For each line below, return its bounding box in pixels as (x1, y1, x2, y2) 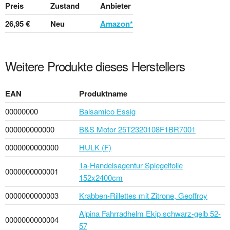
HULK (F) (79, 141, 111, 152)
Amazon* (100, 17, 133, 29)
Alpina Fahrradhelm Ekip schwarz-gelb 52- (79, 207, 221, 219)
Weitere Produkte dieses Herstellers (5, 56, 185, 75)
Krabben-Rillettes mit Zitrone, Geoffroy (79, 189, 207, 201)
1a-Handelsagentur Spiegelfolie (79, 159, 183, 170)
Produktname (79, 87, 127, 99)
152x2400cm (79, 171, 123, 183)
